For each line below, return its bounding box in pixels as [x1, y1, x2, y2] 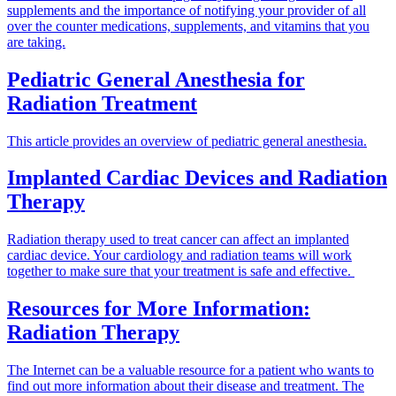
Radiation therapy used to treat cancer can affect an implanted [7, 232, 349, 247]
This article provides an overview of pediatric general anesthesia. [7, 133, 367, 148]
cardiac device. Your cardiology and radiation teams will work [7, 247, 352, 263]
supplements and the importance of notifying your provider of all [7, 2, 366, 18]
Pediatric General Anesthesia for [7, 67, 305, 91]
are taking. [7, 34, 65, 49]
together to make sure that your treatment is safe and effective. [7, 263, 354, 279]
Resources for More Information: [7, 297, 310, 321]
